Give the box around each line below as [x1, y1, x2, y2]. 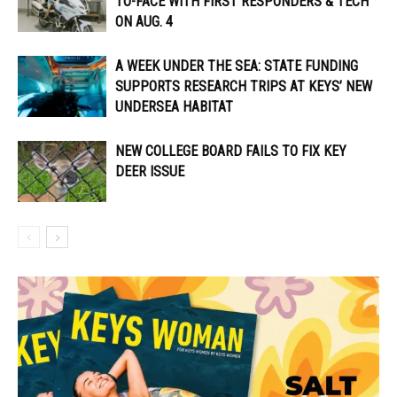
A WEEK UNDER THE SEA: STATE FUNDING [115, 58, 358, 75]
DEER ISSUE [115, 163, 188, 181]
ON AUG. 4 [115, 13, 173, 31]
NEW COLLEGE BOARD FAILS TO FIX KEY [115, 143, 346, 160]
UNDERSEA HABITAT [115, 98, 233, 116]
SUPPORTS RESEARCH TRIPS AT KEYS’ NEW [115, 78, 372, 96]
